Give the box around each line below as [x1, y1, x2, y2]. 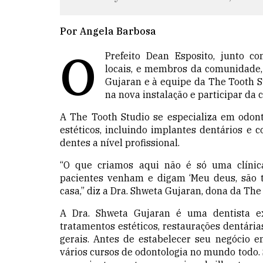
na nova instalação [105, 88, 190, 100]
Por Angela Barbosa [60, 25, 156, 37]
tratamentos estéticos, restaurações [60, 220, 223, 232]
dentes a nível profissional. [60, 136, 182, 149]
